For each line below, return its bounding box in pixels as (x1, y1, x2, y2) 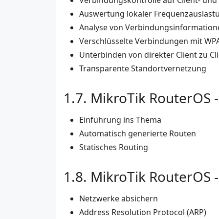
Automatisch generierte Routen (79, 128, 196, 139)
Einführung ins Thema (79, 114, 161, 126)
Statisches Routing (79, 142, 148, 153)
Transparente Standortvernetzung (79, 63, 206, 74)
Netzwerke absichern (79, 193, 158, 204)
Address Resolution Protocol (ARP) (79, 207, 206, 218)
